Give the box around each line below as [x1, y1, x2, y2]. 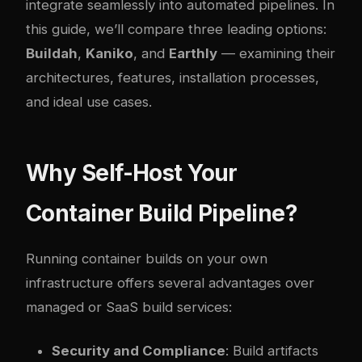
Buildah [26, 44, 78, 61]
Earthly [169, 44, 217, 61]
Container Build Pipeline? [26, 199, 298, 227]
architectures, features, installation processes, [26, 69, 319, 86]
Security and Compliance [52, 342, 225, 359]
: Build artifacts [225, 342, 318, 359]
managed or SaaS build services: [26, 298, 232, 315]
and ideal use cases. [26, 93, 152, 110]
